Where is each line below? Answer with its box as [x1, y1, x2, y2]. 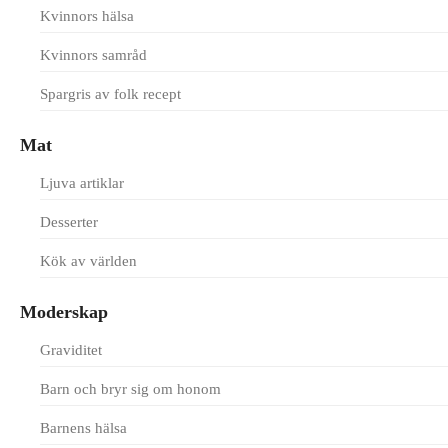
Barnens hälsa [40, 420, 127, 436]
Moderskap [20, 302, 108, 322]
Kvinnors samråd [40, 47, 147, 63]
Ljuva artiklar [40, 175, 124, 191]
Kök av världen [40, 253, 137, 269]
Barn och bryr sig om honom [40, 381, 221, 397]
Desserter [40, 214, 98, 230]
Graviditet [40, 342, 102, 358]
